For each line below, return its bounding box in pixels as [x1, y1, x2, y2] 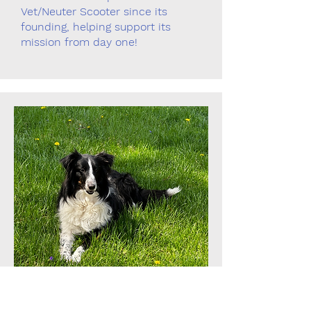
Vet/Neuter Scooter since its [21, 5, 167, 18]
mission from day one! [21, 35, 137, 49]
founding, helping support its [21, 20, 171, 33]
